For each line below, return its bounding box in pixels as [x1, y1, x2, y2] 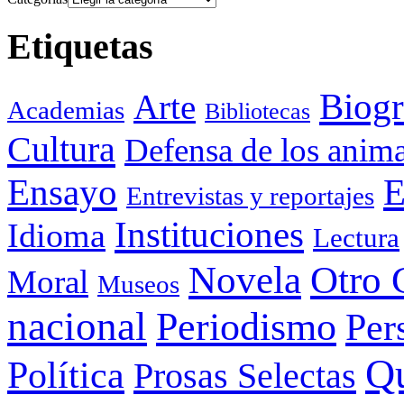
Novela [188, 259, 301, 302]
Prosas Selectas [133, 355, 356, 397]
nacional [7, 304, 147, 350]
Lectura [313, 222, 399, 254]
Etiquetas [7, 25, 153, 67]
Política [7, 354, 124, 397]
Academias [7, 96, 124, 125]
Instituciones [115, 215, 304, 256]
